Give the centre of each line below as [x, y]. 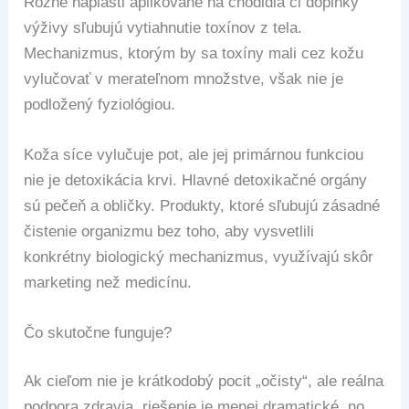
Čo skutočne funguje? [98, 332]
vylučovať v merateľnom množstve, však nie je [184, 79]
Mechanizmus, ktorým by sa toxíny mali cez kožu [194, 53]
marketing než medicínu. [108, 282]
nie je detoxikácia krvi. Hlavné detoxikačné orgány [196, 180]
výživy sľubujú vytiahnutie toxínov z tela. [163, 27]
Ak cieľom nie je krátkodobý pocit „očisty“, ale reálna [204, 382]
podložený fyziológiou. [100, 104]
